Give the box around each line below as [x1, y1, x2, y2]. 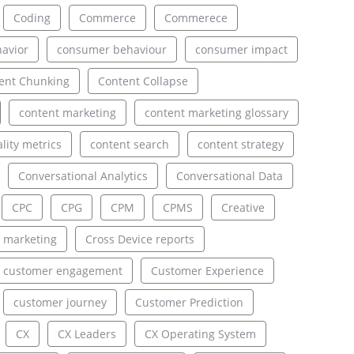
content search [89, 137, 169, 153]
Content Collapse [97, 73, 188, 89]
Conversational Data [175, 168, 283, 184]
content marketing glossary [144, 105, 288, 121]
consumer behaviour [56, 42, 167, 58]
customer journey [13, 295, 107, 311]
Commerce [78, 10, 136, 26]
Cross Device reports [85, 232, 194, 247]
